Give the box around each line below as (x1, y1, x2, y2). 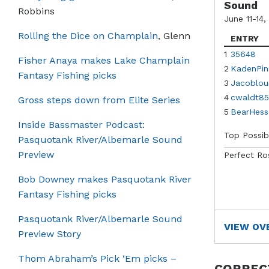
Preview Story (18, 228, 81, 240)
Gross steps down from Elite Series (18, 94, 180, 106)
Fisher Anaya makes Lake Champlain (18, 54, 190, 66)
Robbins (18, 5, 55, 17)
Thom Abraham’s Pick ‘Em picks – (18, 252, 177, 264)
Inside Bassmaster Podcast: (18, 118, 145, 130)
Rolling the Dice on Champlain (18, 29, 158, 41)
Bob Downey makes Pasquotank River (18, 173, 192, 185)
